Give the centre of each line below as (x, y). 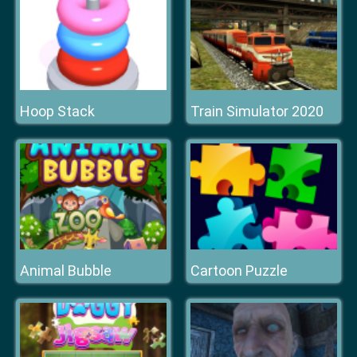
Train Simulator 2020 (257, 111)
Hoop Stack (57, 111)
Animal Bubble (66, 271)
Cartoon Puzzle (239, 271)
